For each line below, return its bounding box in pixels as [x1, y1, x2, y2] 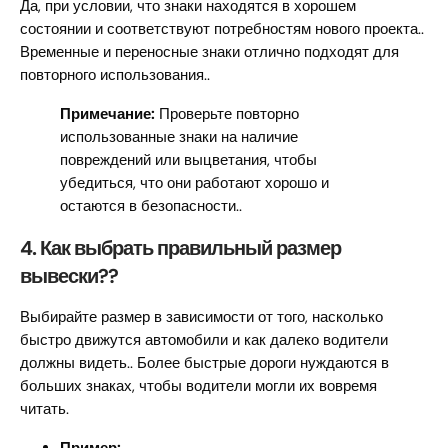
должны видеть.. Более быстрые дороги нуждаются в [20, 353, 389, 374]
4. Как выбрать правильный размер [20, 235, 341, 262]
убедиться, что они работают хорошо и [60, 173, 329, 194]
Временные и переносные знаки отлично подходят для [20, 42, 399, 63]
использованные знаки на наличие [60, 127, 298, 148]
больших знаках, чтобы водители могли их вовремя [20, 376, 377, 397]
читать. [20, 399, 69, 420]
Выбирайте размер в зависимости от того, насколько [20, 307, 383, 328]
